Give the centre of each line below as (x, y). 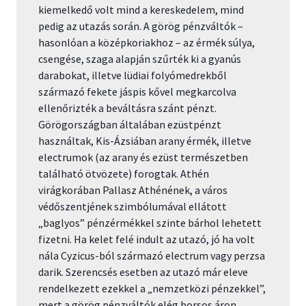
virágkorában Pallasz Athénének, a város (133, 190)
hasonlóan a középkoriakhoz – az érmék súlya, (147, 43)
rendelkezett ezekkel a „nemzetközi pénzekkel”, (152, 289)
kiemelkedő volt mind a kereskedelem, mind (141, 10)
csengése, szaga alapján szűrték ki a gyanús (140, 59)
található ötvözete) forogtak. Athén (124, 174)
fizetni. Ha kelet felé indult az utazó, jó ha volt (147, 239)
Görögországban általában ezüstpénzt (130, 125)
